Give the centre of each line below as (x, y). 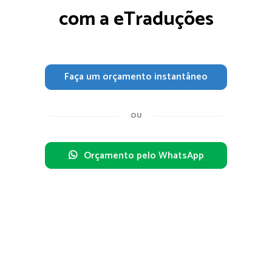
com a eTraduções (136, 20)
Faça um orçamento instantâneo (136, 77)
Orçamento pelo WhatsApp (144, 156)
